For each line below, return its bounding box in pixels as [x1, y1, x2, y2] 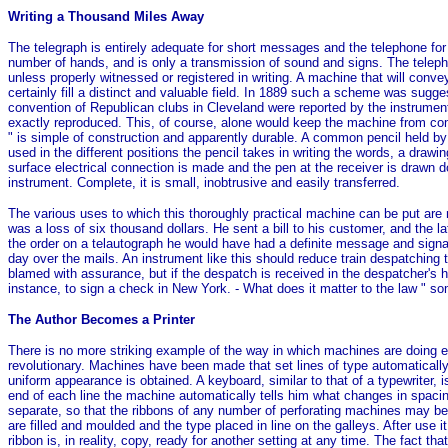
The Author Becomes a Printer [8, 311, 195, 327]
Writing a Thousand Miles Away [8, 8, 204, 24]
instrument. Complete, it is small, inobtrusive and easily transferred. [8, 174, 400, 190]
